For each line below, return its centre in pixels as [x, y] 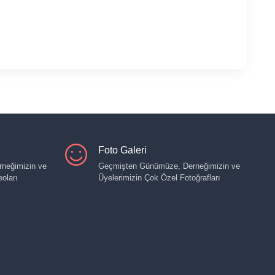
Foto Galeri [122, 150]
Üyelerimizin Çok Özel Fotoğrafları [159, 178]
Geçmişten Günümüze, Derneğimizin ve [169, 166]
